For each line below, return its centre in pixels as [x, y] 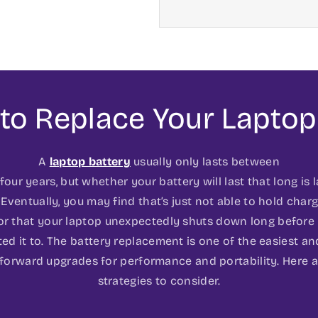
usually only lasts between [205, 161]
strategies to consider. [159, 280]
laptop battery [90, 161]
